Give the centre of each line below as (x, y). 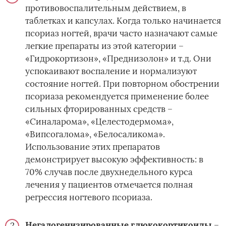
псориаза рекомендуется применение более (117, 97)
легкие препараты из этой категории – (104, 46)
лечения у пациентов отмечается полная (109, 185)
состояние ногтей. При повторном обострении (122, 84)
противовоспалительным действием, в (106, 8)
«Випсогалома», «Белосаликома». (95, 134)
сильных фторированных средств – (99, 109)
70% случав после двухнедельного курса (109, 172)
